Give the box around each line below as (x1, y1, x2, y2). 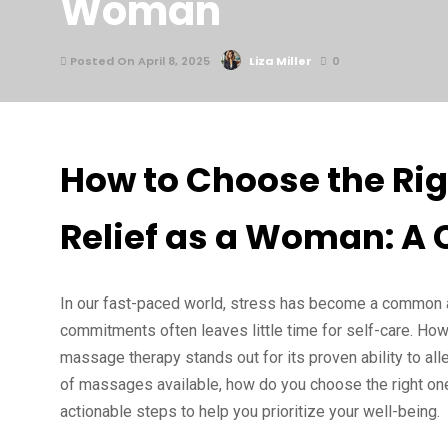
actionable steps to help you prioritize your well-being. (60, 402, 440, 421)
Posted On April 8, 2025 (67, 53, 210, 69)
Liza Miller (249, 53, 312, 69)
